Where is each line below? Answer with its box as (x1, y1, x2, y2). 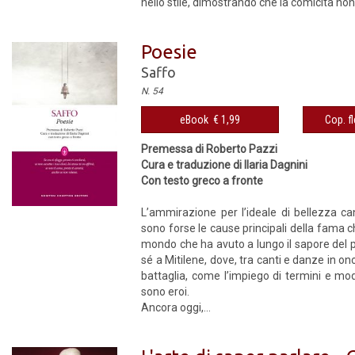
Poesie (141, 41, 198, 63)
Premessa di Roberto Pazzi (141, 143, 278, 155)
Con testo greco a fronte (141, 174, 264, 187)
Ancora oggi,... (141, 301, 212, 314)
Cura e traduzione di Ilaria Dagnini (141, 158, 308, 171)
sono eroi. (141, 285, 190, 298)
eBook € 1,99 (180, 113, 241, 126)
